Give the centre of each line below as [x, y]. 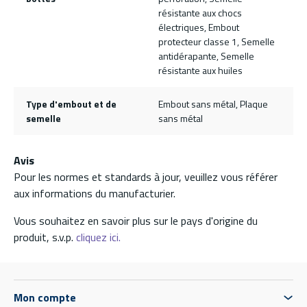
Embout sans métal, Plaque [213, 104]
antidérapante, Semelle [206, 56]
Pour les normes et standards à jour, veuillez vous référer [146, 177]
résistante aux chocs [200, 13]
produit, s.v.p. [45, 237]
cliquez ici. [98, 237]
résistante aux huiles [200, 71]
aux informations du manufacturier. [95, 194]
